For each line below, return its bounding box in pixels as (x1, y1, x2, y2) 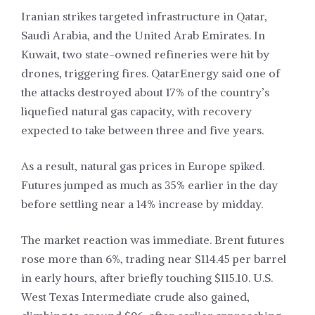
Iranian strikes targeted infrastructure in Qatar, (21, 9, 267, 24)
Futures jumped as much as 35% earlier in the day (21, 178, 278, 193)
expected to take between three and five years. (21, 123, 264, 138)
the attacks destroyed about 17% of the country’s (21, 85, 269, 100)
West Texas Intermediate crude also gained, (21, 290, 250, 304)
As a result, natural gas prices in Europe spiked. (21, 159, 264, 174)
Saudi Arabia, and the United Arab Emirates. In (21, 28, 265, 43)
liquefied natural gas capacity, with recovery (21, 104, 252, 119)
